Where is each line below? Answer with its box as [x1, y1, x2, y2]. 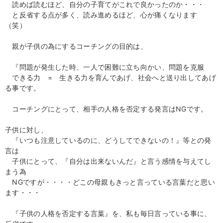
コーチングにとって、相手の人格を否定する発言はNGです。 [5, 105, 208, 113]
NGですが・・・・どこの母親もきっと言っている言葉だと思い [5, 178, 215, 186]
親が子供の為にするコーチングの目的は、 [5, 42, 147, 50]
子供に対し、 [5, 125, 48, 134]
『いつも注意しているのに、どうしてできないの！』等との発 [5, 136, 212, 144]
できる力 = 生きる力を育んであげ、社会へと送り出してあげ [5, 73, 216, 82]
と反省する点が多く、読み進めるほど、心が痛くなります [5, 10, 198, 19]
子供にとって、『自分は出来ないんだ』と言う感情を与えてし [5, 157, 212, 165]
